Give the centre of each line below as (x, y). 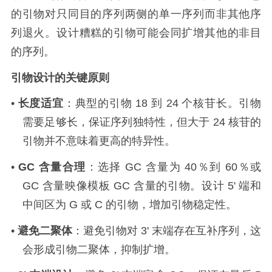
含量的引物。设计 (180, 186)
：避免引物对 (105, 230)
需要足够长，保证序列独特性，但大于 (118, 122)
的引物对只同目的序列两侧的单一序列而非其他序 (136, 14)
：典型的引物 (98, 104)
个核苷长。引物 (222, 104)
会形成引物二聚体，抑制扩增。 (99, 249)
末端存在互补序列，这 (207, 230)
